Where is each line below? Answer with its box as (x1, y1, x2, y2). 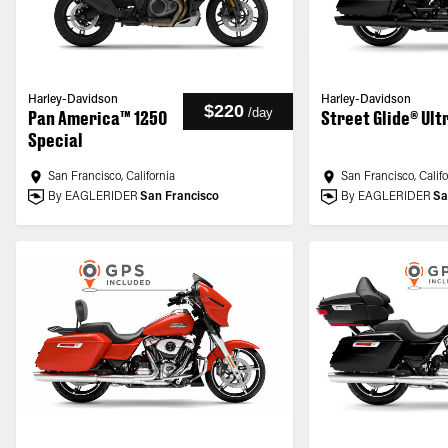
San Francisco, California (48, 171, 175, 183)
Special (28, 129, 83, 151)
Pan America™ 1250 (28, 107, 167, 129)
